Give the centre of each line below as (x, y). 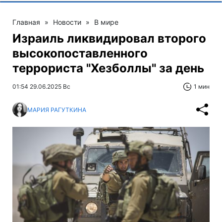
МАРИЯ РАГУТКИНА (57, 110)
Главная (26, 22)
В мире (106, 22)
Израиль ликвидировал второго (109, 39)
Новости (67, 22)
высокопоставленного (80, 54)
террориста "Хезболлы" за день (108, 68)
